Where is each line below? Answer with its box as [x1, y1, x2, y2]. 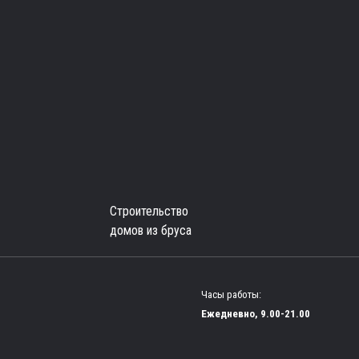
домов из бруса [110, 222, 192, 238]
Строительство [110, 203, 188, 219]
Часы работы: [201, 288, 261, 301]
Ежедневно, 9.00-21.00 [201, 307, 310, 320]
